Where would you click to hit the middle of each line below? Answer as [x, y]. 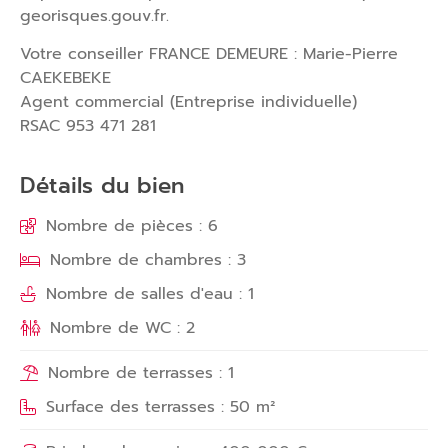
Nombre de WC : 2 [122, 327]
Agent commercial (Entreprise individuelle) [188, 102]
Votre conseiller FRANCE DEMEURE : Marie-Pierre [209, 54]
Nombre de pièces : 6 [132, 225]
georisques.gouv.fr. [94, 16]
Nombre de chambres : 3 [148, 259]
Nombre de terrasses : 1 [141, 372]
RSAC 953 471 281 [88, 126]
